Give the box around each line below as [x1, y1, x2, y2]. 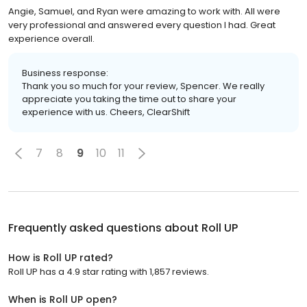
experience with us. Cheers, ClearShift [22, 105, 190, 119]
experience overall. [8, 32, 95, 45]
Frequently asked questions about [8, 219, 201, 236]
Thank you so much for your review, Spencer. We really [22, 79, 265, 93]
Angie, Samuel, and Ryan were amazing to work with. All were [8, 4, 280, 18]
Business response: [22, 66, 108, 79]
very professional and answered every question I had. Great [8, 18, 275, 32]
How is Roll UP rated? [8, 250, 113, 265]
